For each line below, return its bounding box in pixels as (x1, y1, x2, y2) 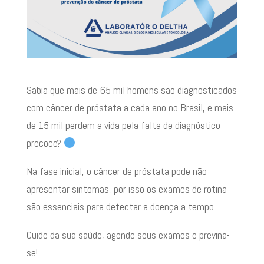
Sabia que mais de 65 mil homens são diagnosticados (26, 82, 237, 97)
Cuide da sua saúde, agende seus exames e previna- (26, 227, 230, 242)
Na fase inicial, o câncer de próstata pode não (26, 164, 207, 178)
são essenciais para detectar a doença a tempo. (26, 199, 216, 213)
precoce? (26, 136, 64, 150)
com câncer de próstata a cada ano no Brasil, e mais (26, 100, 233, 114)
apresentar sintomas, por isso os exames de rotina (26, 181, 227, 196)
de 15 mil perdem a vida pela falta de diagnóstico (26, 118, 220, 132)
